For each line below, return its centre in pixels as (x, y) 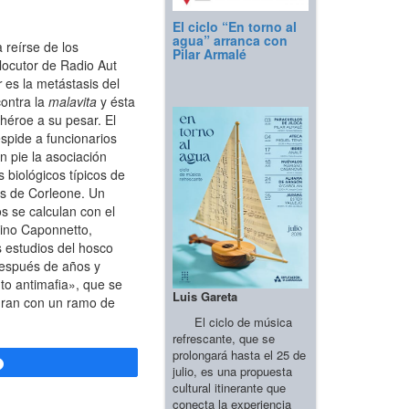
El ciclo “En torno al (235, 27)
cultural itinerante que (229, 387)
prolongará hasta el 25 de (239, 354)
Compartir (45, 364)
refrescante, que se (224, 338)
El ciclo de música (232, 321)
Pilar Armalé (210, 54)
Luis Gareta (205, 296)
